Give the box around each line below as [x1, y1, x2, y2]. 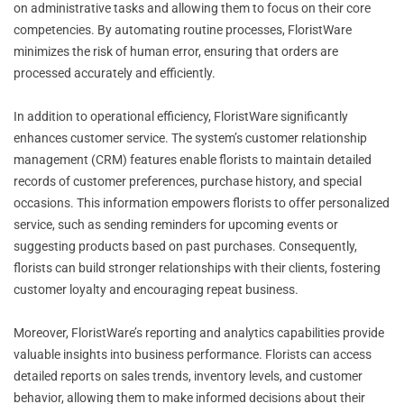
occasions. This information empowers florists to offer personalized [14, 195, 390, 210]
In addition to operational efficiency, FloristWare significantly [14, 108, 348, 124]
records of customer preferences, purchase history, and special [14, 173, 362, 188]
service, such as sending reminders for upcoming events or [14, 216, 338, 232]
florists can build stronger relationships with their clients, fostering [14, 260, 381, 275]
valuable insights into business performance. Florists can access [14, 346, 372, 362]
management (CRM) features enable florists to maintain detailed [14, 151, 372, 167]
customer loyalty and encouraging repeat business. [14, 281, 298, 297]
